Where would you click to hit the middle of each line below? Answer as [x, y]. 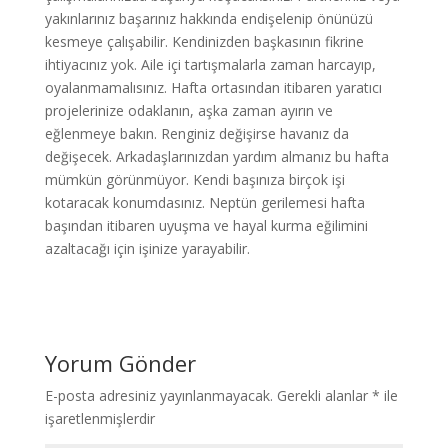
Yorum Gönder [120, 363]
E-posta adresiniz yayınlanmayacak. [158, 395]
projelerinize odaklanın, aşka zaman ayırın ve [188, 110]
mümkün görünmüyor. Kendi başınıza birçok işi [194, 179]
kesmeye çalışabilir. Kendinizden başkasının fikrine [204, 41]
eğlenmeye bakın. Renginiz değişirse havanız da [196, 133]
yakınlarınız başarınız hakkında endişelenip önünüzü [208, 18]
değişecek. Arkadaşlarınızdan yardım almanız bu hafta [216, 156]
